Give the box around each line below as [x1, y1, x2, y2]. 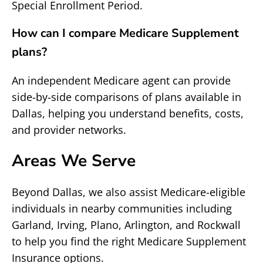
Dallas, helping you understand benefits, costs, [12, 106, 244, 120]
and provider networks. [12, 123, 126, 137]
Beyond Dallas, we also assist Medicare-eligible [12, 185, 245, 199]
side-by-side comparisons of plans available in [12, 90, 241, 104]
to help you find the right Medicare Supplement [12, 234, 246, 248]
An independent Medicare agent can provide [12, 73, 231, 87]
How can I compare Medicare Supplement [12, 25, 239, 41]
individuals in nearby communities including [12, 201, 232, 215]
